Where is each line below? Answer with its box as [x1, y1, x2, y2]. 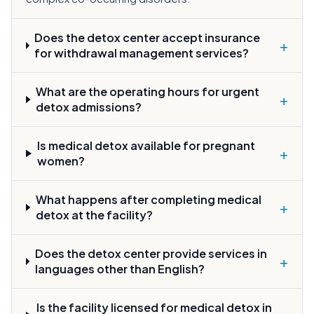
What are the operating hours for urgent [36, 84, 260, 99]
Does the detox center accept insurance [34, 30, 261, 45]
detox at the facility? [35, 207, 153, 222]
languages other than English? [34, 261, 205, 276]
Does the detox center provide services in [34, 246, 267, 261]
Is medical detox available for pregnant [36, 138, 255, 153]
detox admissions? [36, 100, 142, 114]
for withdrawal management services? [34, 46, 250, 60]
